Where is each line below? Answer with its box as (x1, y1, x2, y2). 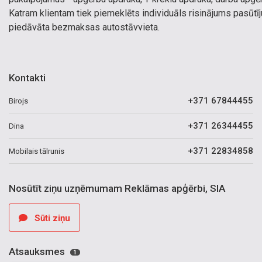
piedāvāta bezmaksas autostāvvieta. (9, 22, 160, 33)
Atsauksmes (9, 246, 67, 257)
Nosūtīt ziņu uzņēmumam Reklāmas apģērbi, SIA (9, 182, 225, 194)
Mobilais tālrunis (9, 146, 64, 156)
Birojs (9, 96, 28, 105)
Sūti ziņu (32, 213, 70, 223)
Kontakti (9, 72, 46, 84)
